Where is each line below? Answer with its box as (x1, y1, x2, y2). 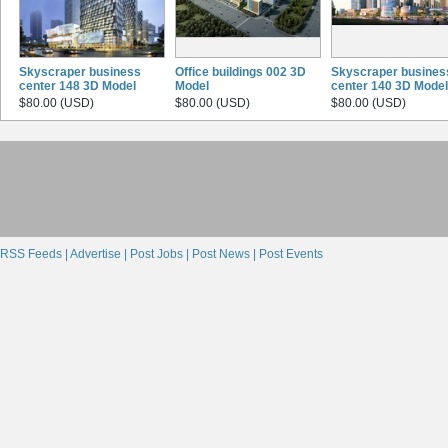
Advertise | (70, 247, 130, 262)
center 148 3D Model (19, 79, 136, 94)
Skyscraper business (19, 65, 141, 80)
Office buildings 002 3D (175, 65, 306, 80)
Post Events (259, 247, 323, 262)
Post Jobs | (130, 247, 192, 262)
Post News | (192, 247, 259, 262)
